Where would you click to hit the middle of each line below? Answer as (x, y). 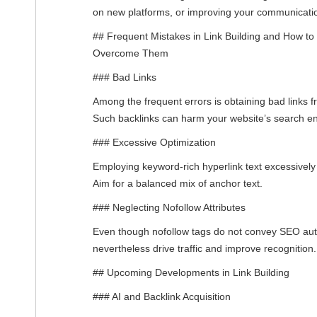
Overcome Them (131, 53)
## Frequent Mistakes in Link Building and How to (203, 36)
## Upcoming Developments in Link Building (191, 272)
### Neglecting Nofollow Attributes (169, 207)
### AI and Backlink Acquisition (162, 296)
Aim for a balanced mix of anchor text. (178, 183)
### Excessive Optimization (154, 142)
